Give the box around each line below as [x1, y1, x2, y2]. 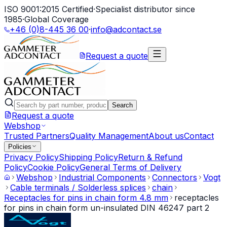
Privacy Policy [4, 152, 59, 162]
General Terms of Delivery [80, 162, 181, 172]
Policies [8, 143, 31, 150]
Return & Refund [118, 152, 182, 162]
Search [112, 101, 133, 109]
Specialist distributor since [95, 4, 195, 14]
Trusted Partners [4, 131, 69, 141]
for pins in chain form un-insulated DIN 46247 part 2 [4, 203, 209, 213]
